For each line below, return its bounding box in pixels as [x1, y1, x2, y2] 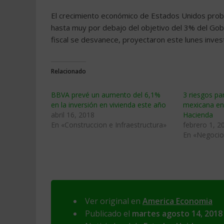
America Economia [142, 195, 212, 206]
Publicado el [85, 208, 132, 219]
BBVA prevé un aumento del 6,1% [51, 90, 160, 99]
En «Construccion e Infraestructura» [51, 120, 166, 129]
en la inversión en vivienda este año [51, 100, 166, 109]
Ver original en [85, 195, 142, 206]
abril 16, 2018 [51, 110, 94, 119]
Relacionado [51, 67, 86, 75]
